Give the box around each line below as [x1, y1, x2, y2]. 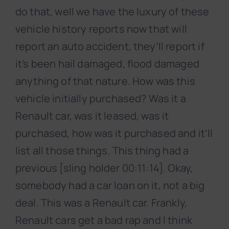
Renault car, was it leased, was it [15, 109, 169, 123]
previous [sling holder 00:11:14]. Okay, [15, 161, 193, 175]
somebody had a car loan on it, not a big [15, 178, 205, 193]
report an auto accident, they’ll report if [15, 39, 204, 54]
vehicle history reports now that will [15, 22, 187, 36]
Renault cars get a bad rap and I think [15, 213, 193, 227]
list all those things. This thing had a [15, 144, 189, 158]
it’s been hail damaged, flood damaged [15, 57, 199, 71]
